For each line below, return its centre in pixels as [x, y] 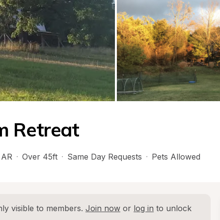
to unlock [173, 208]
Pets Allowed [176, 157]
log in [144, 208]
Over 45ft [40, 157]
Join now [103, 208]
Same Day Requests [105, 157]
